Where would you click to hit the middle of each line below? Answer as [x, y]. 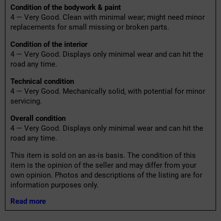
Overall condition [38, 119]
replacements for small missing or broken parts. [90, 27]
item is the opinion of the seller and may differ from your [103, 166]
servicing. [26, 101]
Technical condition [42, 82]
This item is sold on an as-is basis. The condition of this [103, 156]
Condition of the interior [49, 45]
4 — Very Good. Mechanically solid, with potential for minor [108, 92]
